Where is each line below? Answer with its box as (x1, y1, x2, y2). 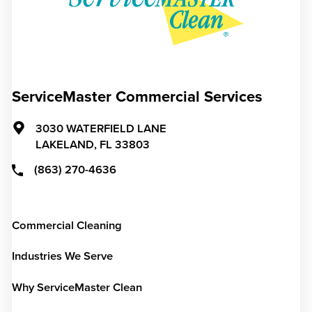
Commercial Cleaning (11, 218, 122, 233)
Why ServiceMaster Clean (11, 281, 142, 295)
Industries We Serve (11, 249, 113, 264)
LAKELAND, (35, 137, 97, 152)
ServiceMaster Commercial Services (11, 88, 263, 107)
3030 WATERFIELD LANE (35, 121, 166, 136)
